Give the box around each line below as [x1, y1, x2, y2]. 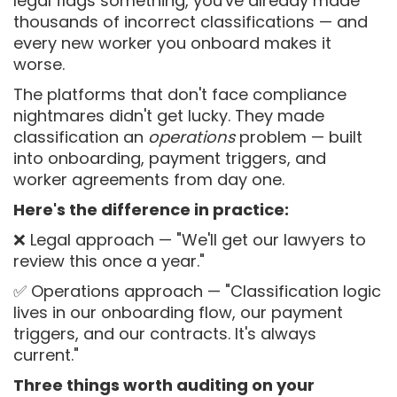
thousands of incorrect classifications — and [13, 11, 368, 33]
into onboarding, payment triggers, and [13, 147, 326, 169]
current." [13, 344, 79, 366]
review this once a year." [13, 250, 205, 272]
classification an [13, 126, 148, 148]
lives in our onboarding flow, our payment [13, 301, 343, 323]
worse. [13, 53, 65, 75]
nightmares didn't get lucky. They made [13, 105, 324, 127]
